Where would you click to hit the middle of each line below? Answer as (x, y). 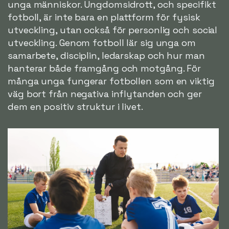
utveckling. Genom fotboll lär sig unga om (102, 43)
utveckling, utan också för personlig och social (113, 30)
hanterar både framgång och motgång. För (105, 68)
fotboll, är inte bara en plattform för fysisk (104, 17)
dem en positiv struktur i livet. (75, 107)
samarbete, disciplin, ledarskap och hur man (106, 56)
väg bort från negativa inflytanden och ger (105, 94)
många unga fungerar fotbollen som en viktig (111, 81)
